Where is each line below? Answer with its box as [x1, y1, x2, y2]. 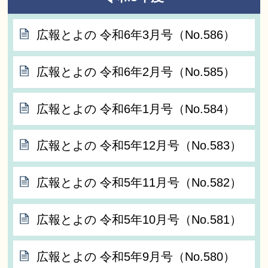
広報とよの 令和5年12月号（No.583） [36, 139, 242, 153]
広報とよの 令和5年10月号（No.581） [36, 212, 242, 226]
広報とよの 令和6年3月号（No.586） [36, 28, 236, 41]
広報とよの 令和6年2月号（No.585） [36, 65, 236, 78]
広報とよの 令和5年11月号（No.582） [36, 176, 242, 190]
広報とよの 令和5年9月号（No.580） [36, 249, 236, 263]
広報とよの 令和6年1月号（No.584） [36, 102, 236, 115]
